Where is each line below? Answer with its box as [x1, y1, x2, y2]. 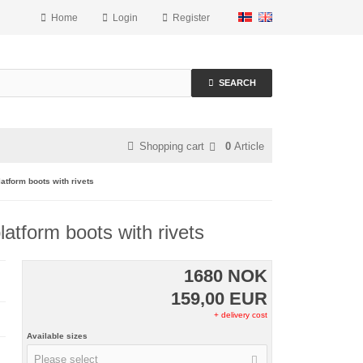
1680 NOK [183, 266, 267, 286]
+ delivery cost [213, 310, 267, 319]
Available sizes [27, 331, 88, 340]
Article [234, 140, 264, 152]
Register [173, 12, 210, 23]
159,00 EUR [170, 288, 267, 309]
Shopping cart [139, 140, 204, 152]
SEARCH [218, 78, 256, 88]
